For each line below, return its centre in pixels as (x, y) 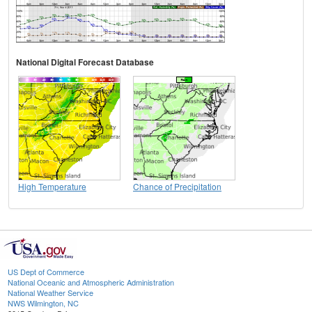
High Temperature (52, 186)
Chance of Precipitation (177, 186)
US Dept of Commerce (46, 271)
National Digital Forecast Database (85, 62)
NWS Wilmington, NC (43, 303)
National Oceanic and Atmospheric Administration (91, 282)
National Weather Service (50, 292)
